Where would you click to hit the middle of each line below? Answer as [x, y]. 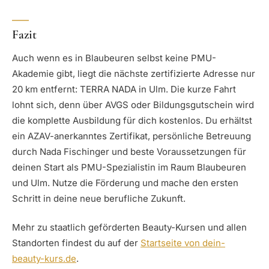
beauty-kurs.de [44, 259]
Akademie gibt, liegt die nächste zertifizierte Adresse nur [134, 73]
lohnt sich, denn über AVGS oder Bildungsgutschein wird [133, 104]
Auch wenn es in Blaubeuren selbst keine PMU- [114, 58]
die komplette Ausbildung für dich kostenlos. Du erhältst [132, 120]
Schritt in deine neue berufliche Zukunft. [99, 198]
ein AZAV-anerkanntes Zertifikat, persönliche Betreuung [131, 136]
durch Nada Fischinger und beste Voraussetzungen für [129, 151]
